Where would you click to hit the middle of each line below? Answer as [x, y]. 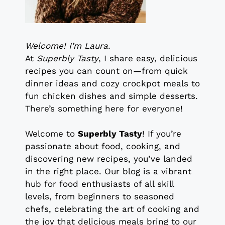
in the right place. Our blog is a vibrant [108, 172]
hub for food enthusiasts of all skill [99, 184]
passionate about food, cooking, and [103, 146]
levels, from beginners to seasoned [100, 197]
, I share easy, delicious [148, 58]
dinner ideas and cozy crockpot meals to [113, 83]
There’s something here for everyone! [104, 108]
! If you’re [162, 134]
